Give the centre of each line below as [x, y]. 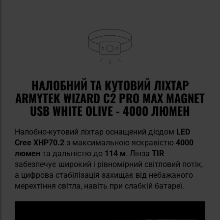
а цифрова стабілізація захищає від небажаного [104, 175]
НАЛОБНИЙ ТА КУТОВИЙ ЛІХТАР [110, 85]
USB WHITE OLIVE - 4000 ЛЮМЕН [110, 110]
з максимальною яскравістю [120, 142]
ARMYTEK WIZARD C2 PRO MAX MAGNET [110, 97]
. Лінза [139, 153]
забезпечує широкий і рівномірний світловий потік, [109, 164]
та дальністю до [72, 153]
